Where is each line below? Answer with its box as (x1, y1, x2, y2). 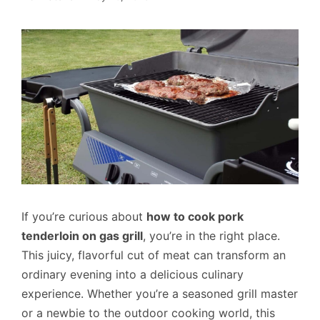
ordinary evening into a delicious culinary (21, 267, 244, 282)
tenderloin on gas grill (21, 229, 143, 244)
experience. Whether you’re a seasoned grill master (21, 286, 298, 301)
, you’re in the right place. (143, 229, 280, 244)
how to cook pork (146, 209, 244, 224)
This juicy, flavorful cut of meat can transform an (21, 248, 286, 263)
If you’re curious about (21, 209, 146, 224)
